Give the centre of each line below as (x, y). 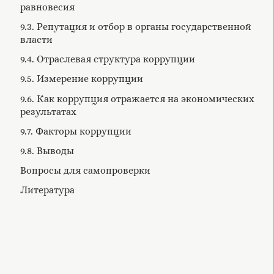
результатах (48, 111)
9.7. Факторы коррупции (76, 131)
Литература (47, 190)
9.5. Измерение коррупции (81, 79)
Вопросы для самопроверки (85, 171)
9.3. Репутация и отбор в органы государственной (135, 26)
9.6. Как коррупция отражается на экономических (137, 98)
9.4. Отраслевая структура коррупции (107, 59)
